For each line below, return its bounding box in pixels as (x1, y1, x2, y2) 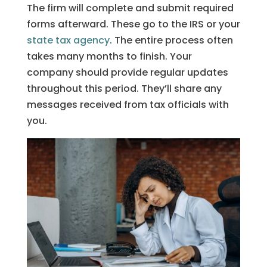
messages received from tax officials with (26, 97, 229, 111)
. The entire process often (109, 33, 233, 47)
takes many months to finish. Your (26, 49, 192, 63)
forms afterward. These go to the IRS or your (26, 17, 240, 31)
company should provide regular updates (26, 65, 228, 79)
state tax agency (26, 33, 110, 47)
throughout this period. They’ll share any (26, 81, 222, 95)
